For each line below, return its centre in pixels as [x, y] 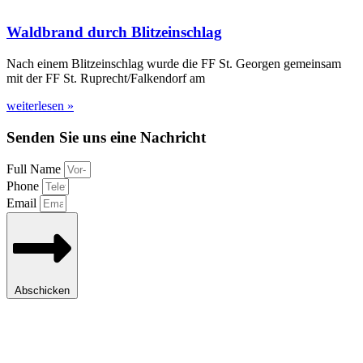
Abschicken [42, 290]
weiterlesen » [40, 106]
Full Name [35, 169]
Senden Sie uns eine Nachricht [106, 137]
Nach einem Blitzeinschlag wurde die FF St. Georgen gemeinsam [174, 64]
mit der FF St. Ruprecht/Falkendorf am [106, 78]
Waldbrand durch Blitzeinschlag [114, 32]
